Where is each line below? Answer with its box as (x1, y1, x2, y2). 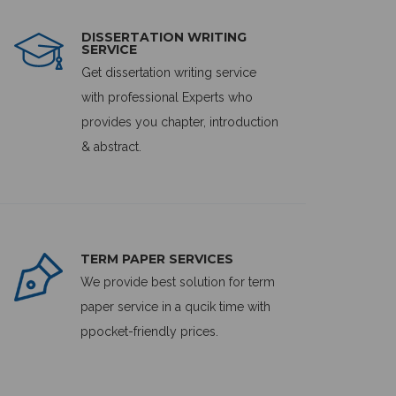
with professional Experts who (81, 89, 253, 104)
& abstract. (81, 139, 141, 154)
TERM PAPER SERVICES (80, 250, 233, 267)
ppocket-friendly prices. (80, 324, 218, 339)
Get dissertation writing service (81, 65, 256, 80)
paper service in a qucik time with (80, 299, 270, 314)
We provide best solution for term (80, 274, 275, 289)
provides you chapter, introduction (81, 114, 278, 129)
